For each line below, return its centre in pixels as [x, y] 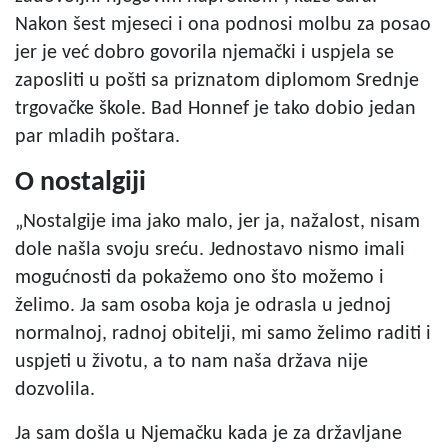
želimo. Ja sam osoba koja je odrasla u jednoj [203, 305]
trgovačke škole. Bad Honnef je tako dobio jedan [215, 108]
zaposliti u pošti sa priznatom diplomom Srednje [217, 80]
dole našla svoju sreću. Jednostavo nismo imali [210, 249]
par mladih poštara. [97, 136]
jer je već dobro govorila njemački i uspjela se [204, 52]
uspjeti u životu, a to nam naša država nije [191, 361]
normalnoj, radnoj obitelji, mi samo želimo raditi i [223, 333]
